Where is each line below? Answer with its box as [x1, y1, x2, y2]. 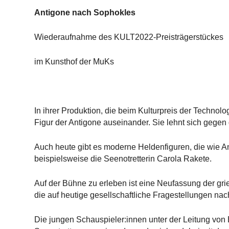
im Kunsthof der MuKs [34, 57, 114, 66]
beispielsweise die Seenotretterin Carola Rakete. [34, 154, 212, 163]
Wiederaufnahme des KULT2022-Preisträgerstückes [34, 33, 224, 41]
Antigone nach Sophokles [34, 8, 136, 17]
